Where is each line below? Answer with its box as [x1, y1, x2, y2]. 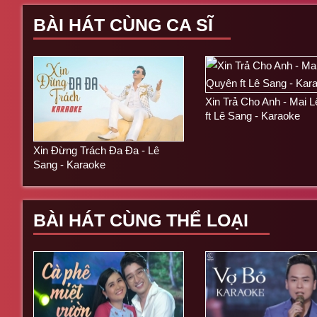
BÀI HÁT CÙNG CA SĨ [33, 14, 213, 35]
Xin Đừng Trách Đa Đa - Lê [33, 144, 159, 156]
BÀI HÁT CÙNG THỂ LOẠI [33, 209, 248, 230]
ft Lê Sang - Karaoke [204, 109, 300, 122]
